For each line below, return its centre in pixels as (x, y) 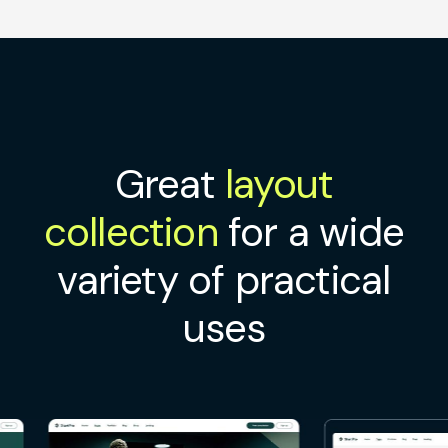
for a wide (311, 232)
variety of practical (224, 280)
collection (130, 232)
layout (279, 184)
